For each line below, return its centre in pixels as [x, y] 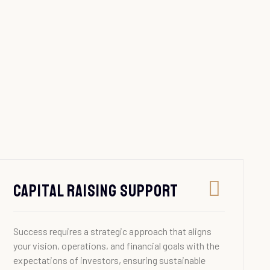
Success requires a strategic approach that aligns [112, 231]
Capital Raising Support [96, 191]
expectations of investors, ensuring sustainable [109, 260]
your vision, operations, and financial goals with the [116, 246]
